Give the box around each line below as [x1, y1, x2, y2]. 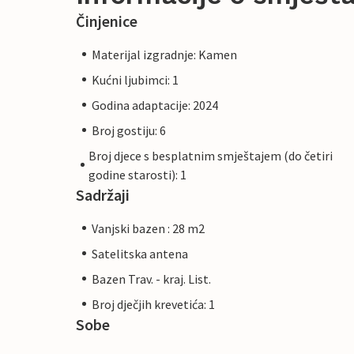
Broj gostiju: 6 [92, 122, 166, 138]
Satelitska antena [92, 245, 188, 262]
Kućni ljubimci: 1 [92, 71, 179, 88]
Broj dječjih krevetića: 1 [92, 296, 215, 312]
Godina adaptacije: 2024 [92, 96, 218, 113]
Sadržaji [76, 184, 130, 205]
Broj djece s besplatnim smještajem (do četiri [88, 147, 333, 164]
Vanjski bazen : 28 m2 [92, 220, 205, 236]
